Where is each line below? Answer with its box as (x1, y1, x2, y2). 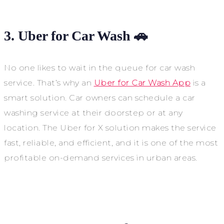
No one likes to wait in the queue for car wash (4, 63, 195, 73)
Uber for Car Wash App (93, 78, 190, 88)
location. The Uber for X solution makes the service (4, 123, 216, 133)
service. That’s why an (4, 78, 94, 88)
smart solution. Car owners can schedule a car (4, 93, 195, 103)
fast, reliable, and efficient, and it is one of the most (4, 138, 218, 148)
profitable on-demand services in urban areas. (4, 153, 197, 163)
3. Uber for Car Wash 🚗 (4, 28, 148, 44)
